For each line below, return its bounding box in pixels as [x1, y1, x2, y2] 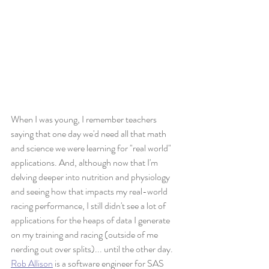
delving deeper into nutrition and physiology [11, 170, 172, 184]
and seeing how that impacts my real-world [11, 184, 169, 199]
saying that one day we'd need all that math [11, 127, 168, 141]
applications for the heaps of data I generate [11, 213, 172, 228]
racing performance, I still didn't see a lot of [11, 199, 168, 213]
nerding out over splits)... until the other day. [11, 242, 173, 256]
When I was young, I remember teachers [11, 112, 159, 127]
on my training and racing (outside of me [11, 228, 160, 242]
